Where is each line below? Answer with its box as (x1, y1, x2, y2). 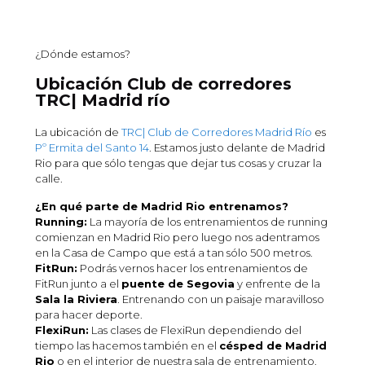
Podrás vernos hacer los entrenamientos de (77, 262, 308, 275)
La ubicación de (35, 125, 121, 139)
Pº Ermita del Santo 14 (35, 141, 149, 155)
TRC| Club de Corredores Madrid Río (121, 125, 312, 139)
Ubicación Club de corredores (35, 74, 292, 95)
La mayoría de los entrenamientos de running (87, 215, 328, 229)
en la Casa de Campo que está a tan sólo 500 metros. (35, 246, 315, 260)
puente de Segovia (121, 277, 235, 291)
